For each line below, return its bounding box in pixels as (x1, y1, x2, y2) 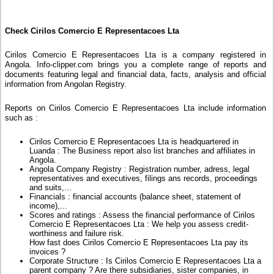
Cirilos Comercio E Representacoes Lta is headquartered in (29, 137, 239, 147)
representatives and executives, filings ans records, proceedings (29, 174, 258, 183)
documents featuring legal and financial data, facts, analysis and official (5, 70, 267, 80)
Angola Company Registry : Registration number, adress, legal (29, 165, 250, 174)
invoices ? (29, 247, 66, 257)
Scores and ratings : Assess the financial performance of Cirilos (29, 210, 256, 220)
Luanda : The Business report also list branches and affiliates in (29, 146, 256, 156)
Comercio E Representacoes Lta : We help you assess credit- (29, 220, 249, 229)
